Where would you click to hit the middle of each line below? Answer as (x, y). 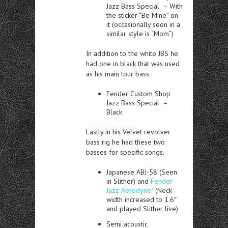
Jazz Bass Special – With (145, 6)
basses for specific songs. (125, 152)
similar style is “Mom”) (140, 33)
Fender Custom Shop (138, 93)
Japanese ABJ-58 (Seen (142, 172)
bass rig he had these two (125, 142)
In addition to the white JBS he (132, 53)
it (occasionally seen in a (143, 24)
